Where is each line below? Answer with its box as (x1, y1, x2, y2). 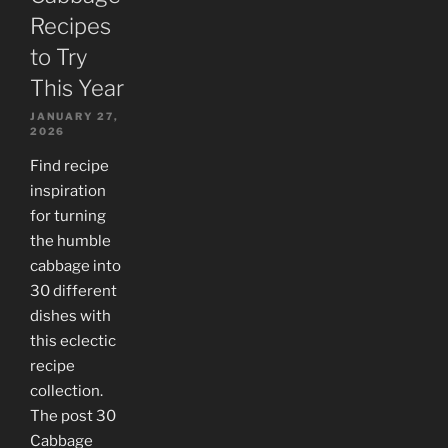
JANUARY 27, (30, 110, 119, 123)
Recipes (30, 13, 111, 40)
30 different (30, 282, 117, 301)
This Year (30, 75, 124, 102)
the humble (30, 232, 111, 251)
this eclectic (30, 332, 116, 351)
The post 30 (30, 407, 116, 426)
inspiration (30, 182, 106, 201)
